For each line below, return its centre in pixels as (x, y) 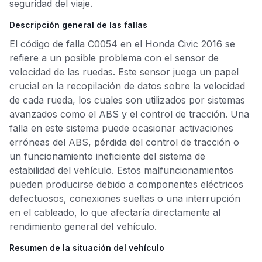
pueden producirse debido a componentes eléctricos (126, 184)
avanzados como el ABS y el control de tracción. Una (129, 114)
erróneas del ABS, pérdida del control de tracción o (124, 142)
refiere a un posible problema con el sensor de (114, 58)
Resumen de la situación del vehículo (87, 248)
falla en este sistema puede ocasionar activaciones (121, 128)
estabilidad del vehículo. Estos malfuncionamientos (121, 170)
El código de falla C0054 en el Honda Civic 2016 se (122, 44)
